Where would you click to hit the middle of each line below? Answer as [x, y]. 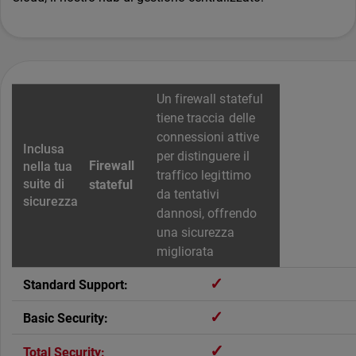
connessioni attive [208, 137]
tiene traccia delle [206, 118]
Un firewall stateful [210, 99]
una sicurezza [196, 233]
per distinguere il [203, 157]
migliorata [186, 252]
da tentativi [188, 195]
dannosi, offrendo [207, 214]
